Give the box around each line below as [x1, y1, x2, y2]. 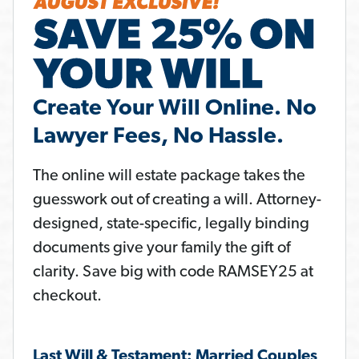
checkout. [33, 288, 102, 305]
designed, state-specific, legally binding [33, 216, 309, 233]
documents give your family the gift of [33, 240, 290, 257]
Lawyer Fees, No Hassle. [33, 126, 284, 149]
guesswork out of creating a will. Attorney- [33, 192, 321, 209]
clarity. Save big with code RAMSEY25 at [33, 264, 313, 281]
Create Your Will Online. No [33, 98, 317, 121]
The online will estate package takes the [33, 168, 305, 185]
